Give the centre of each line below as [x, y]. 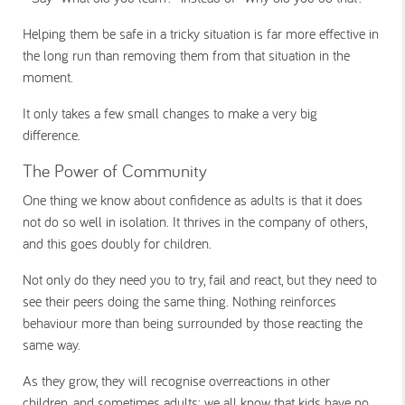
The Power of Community [115, 170]
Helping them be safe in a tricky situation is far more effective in [201, 33]
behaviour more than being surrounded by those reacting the [193, 323]
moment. [48, 77]
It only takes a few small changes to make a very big [170, 113]
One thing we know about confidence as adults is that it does [193, 200]
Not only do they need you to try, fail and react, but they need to [200, 279]
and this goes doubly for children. [119, 243]
